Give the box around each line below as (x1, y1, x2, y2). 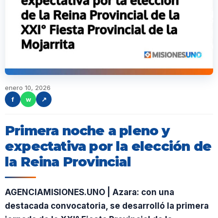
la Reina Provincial (5, 154, 131, 170)
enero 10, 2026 (5, 84, 51, 91)
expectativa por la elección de (5, 138, 212, 154)
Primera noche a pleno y (5, 123, 170, 139)
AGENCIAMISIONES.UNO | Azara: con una (5, 187, 174, 197)
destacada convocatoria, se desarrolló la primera (5, 201, 209, 211)
